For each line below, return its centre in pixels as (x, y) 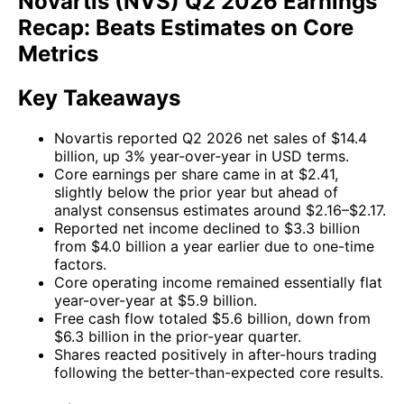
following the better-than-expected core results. (219, 373)
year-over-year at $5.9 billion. (156, 301)
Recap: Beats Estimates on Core (186, 28)
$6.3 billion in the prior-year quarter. (178, 337)
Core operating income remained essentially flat (218, 283)
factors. (80, 265)
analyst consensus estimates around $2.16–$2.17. (220, 211)
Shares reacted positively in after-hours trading (216, 355)
